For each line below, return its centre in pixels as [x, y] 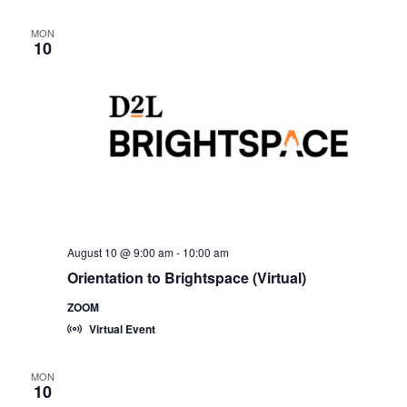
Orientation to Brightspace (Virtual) [186, 278]
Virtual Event [122, 329]
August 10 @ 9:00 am [120, 253]
